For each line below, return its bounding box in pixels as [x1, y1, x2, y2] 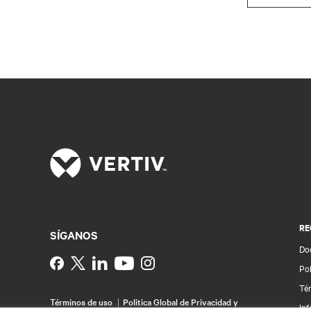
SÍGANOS [50, 226, 98, 242]
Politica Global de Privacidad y [123, 294, 238, 308]
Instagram [154, 255, 211, 269]
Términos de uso [50, 294, 112, 308]
